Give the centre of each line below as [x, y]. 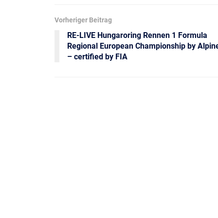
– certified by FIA [97, 57]
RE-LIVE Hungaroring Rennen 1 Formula [137, 36]
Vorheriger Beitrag [83, 20]
